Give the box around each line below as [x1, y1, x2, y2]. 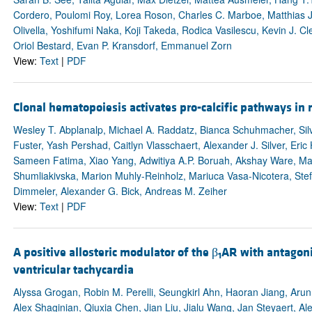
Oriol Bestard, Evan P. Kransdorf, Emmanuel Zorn [13, 38, 232, 53]
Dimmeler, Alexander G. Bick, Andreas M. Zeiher [13, 183, 227, 198]
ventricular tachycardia [13, 261, 134, 278]
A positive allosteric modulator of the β [13, 244, 218, 260]
